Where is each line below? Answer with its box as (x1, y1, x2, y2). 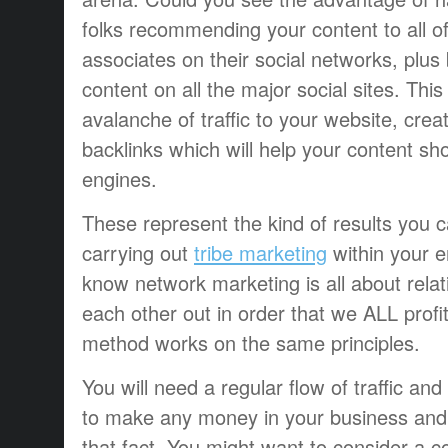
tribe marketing (194, 237, 327, 267)
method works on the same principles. (82, 327, 420, 357)
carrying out (82, 237, 194, 267)
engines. (82, 163, 157, 193)
